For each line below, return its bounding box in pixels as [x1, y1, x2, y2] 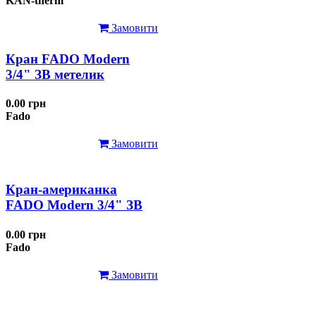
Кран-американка [6, 182, 117, 197]
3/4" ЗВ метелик [6, 66, 104, 82]
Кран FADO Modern [6, 51, 130, 66]
